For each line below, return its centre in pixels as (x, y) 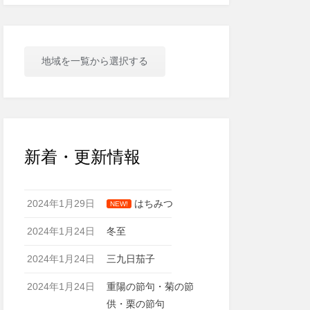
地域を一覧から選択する (94, 61)
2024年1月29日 (61, 203)
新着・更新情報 (82, 157)
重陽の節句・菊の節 (151, 286)
